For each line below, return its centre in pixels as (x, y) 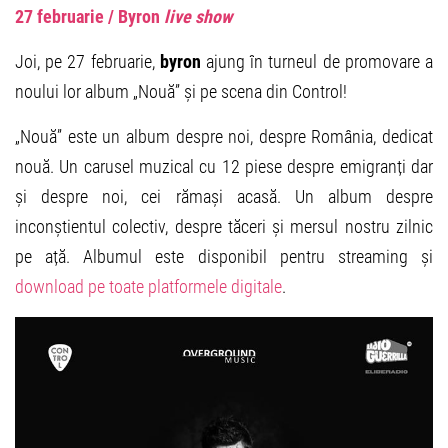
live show (196, 16)
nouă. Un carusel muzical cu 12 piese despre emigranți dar (224, 166)
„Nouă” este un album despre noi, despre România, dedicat (224, 136)
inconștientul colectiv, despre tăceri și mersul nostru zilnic (224, 226)
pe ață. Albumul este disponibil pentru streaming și (224, 256)
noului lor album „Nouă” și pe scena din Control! (181, 91)
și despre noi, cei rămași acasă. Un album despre (224, 196)
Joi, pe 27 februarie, (87, 61)
